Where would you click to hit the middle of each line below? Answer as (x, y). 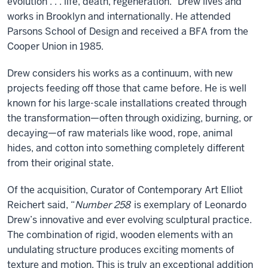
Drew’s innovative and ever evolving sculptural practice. (130, 220)
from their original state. (60, 163)
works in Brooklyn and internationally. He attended (119, 17)
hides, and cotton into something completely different (126, 148)
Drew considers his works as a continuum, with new (120, 74)
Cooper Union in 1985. (55, 47)
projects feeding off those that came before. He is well (127, 89)
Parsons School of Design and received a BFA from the (128, 32)
